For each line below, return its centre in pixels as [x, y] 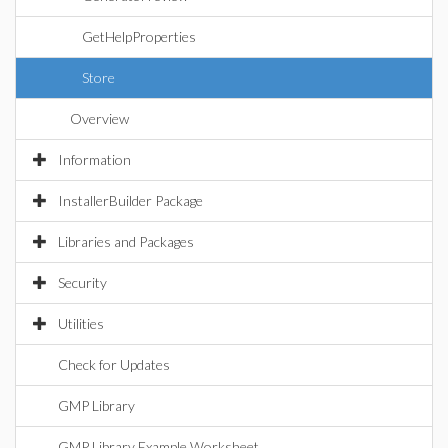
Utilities [81, 323]
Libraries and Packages [126, 241]
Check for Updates [114, 364]
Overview [99, 118]
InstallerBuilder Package [130, 200]
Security [82, 282]
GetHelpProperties [139, 36]
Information [94, 159]
